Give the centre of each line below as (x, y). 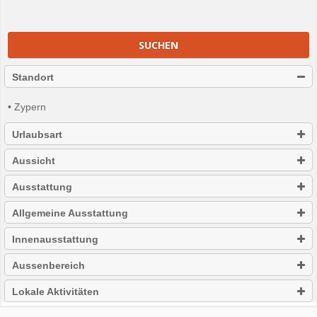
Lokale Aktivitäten (56, 292)
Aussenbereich (48, 266)
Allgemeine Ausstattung (70, 213)
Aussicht (34, 161)
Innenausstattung (55, 240)
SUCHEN (158, 45)
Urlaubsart (37, 135)
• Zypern (27, 107)
